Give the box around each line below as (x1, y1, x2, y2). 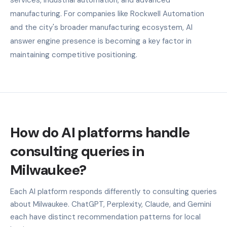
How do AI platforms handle (10, 123, 190, 142)
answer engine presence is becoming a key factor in (10, 35, 192, 46)
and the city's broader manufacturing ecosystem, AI (10, 22, 193, 32)
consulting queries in (10, 141, 144, 161)
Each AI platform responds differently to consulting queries (10, 186, 217, 197)
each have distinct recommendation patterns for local (10, 211, 201, 222)
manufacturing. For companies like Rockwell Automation (10, 8, 204, 19)
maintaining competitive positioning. (10, 49, 137, 60)
